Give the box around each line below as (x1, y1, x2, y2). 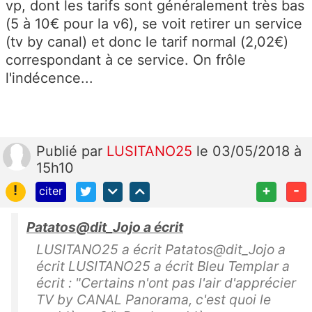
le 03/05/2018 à (196, 142, 302, 159)
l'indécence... (6, 69, 93, 86)
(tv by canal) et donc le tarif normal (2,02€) (6, 33, 288, 50)
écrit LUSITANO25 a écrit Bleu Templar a (36, 257, 290, 274)
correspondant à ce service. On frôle (6, 51, 246, 68)
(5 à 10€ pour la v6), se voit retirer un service (6, 15, 302, 32)
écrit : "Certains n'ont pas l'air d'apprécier (36, 274, 296, 291)
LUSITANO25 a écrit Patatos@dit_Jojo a (36, 240, 286, 258)
